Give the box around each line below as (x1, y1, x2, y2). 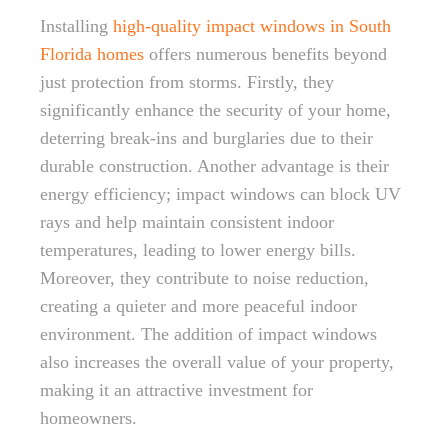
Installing (40, 16, 113, 36)
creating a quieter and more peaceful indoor (40, 296, 357, 316)
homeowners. (40, 408, 137, 428)
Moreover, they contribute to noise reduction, (40, 268, 369, 288)
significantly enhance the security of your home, (40, 100, 391, 120)
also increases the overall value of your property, (40, 352, 394, 372)
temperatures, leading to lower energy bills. (40, 240, 356, 260)
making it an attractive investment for (40, 380, 313, 400)
